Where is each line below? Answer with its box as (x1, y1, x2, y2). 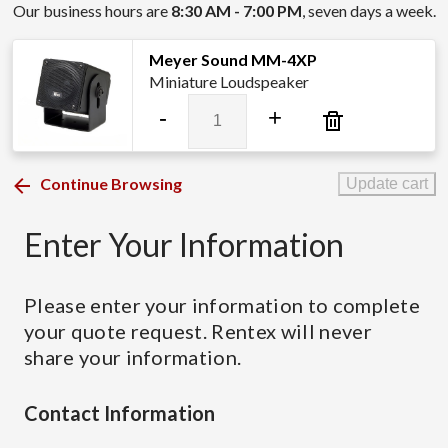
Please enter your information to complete (24, 293, 421, 318)
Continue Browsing (40, 174, 182, 194)
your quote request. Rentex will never (24, 319, 372, 344)
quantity (187, 190, 245, 210)
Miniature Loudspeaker (149, 72, 309, 91)
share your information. (24, 345, 242, 370)
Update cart (346, 175, 428, 193)
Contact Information (24, 401, 215, 426)
